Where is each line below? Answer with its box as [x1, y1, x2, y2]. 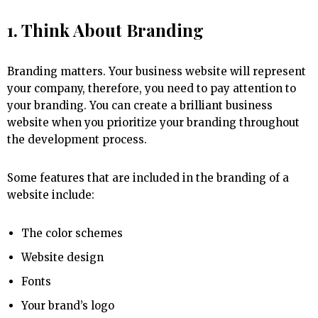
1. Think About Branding [7, 18, 204, 42]
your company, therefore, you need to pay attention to [7, 82, 296, 96]
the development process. [7, 133, 150, 147]
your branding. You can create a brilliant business [7, 99, 273, 113]
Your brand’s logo [21, 299, 114, 313]
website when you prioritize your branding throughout [7, 116, 300, 130]
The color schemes [21, 226, 123, 241]
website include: [7, 188, 94, 202]
